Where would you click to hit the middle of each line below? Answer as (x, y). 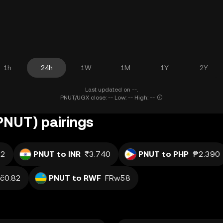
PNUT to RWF (75, 178)
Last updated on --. (111, 90)
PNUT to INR (57, 154)
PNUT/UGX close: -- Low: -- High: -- (108, 98)
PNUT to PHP (164, 154)
